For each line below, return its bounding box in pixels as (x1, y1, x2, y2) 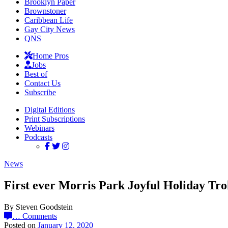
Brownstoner (24, 7, 66, 15)
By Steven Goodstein (4, 202, 73, 211)
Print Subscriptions (24, 115, 85, 123)
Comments (22, 211, 57, 220)
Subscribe (24, 88, 56, 97)
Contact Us (24, 79, 61, 88)
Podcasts (24, 133, 52, 141)
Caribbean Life (24, 16, 73, 24)
